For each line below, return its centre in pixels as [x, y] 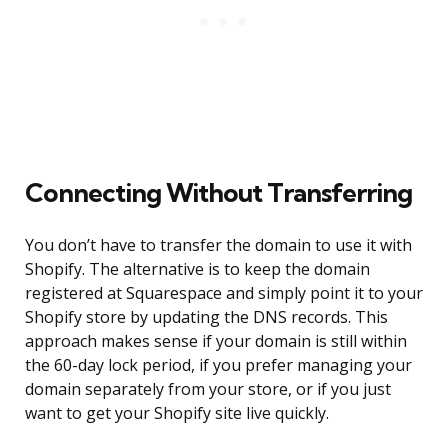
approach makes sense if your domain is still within [216, 341]
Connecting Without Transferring [218, 193]
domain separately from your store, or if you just [208, 389]
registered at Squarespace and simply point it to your [224, 293]
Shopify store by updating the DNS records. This [206, 317]
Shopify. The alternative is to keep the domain [197, 269]
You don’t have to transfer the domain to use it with [218, 245]
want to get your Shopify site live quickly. [177, 413]
